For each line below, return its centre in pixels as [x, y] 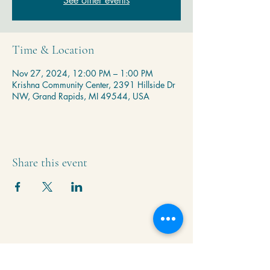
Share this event [50, 163]
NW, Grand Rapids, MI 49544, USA [81, 96]
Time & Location [53, 50]
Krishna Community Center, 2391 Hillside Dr [94, 85]
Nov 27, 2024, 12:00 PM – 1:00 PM [83, 73]
